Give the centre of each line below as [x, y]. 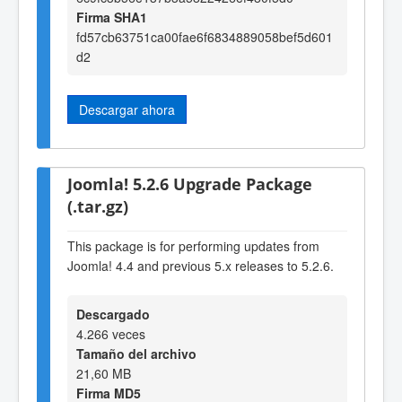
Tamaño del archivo [136, 353]
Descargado [113, 314]
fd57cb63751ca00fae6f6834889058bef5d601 [205, 36]
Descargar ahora [127, 109]
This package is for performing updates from [193, 245]
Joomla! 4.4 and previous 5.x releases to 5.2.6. [201, 265]
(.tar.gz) [98, 205]
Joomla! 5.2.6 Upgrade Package [190, 183]
